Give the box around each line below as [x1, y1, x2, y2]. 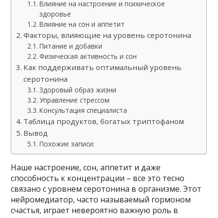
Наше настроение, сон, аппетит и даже [11, 162, 161, 173]
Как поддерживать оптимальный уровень [23, 62, 182, 72]
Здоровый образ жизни [39, 85, 116, 94]
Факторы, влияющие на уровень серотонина [23, 30, 192, 40]
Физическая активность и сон [39, 52, 137, 61]
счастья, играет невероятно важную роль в [11, 205, 179, 216]
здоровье [39, 9, 71, 18]
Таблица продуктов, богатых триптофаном [23, 116, 184, 126]
